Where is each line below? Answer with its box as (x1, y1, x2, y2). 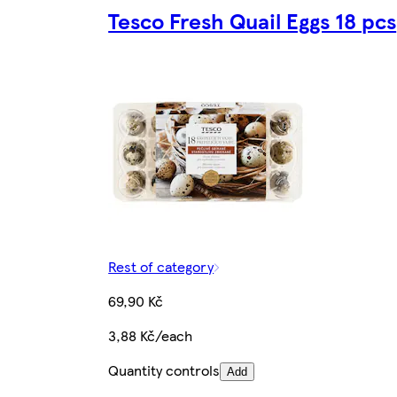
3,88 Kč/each (108, 325, 193, 346)
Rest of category (108, 256, 214, 277)
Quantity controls (108, 360, 221, 381)
